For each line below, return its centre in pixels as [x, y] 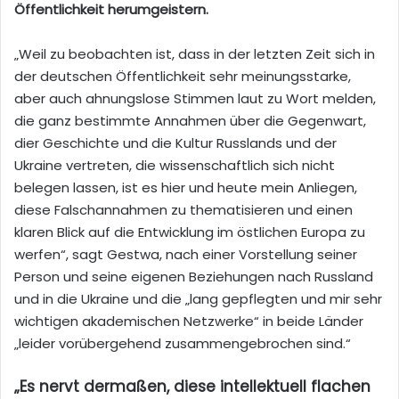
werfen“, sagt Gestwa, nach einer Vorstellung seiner [186, 254]
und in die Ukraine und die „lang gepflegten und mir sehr [198, 298]
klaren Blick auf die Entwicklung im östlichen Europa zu [190, 232]
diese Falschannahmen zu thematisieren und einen [183, 209]
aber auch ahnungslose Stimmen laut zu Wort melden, [195, 98]
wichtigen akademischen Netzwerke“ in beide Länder [189, 321]
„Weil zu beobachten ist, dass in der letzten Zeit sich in [195, 53]
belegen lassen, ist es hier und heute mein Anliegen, [186, 187]
